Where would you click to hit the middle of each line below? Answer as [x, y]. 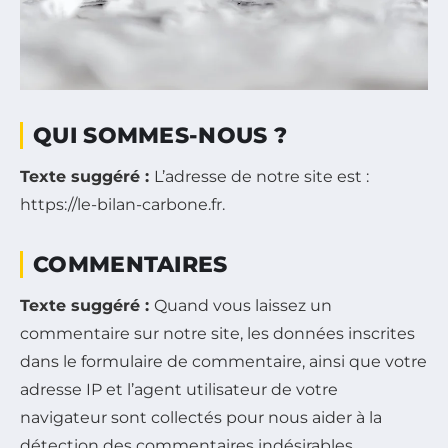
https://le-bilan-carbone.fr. [122, 204]
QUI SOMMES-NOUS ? [160, 135]
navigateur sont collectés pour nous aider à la [201, 417]
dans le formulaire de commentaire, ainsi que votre [223, 361]
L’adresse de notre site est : [261, 176]
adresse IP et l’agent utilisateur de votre [179, 389]
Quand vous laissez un [243, 305]
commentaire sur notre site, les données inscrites [217, 333]
